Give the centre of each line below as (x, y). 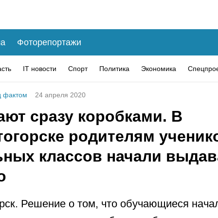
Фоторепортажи (49, 42)
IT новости (40, 68)
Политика (114, 68)
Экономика (159, 68)
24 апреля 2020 (60, 95)
